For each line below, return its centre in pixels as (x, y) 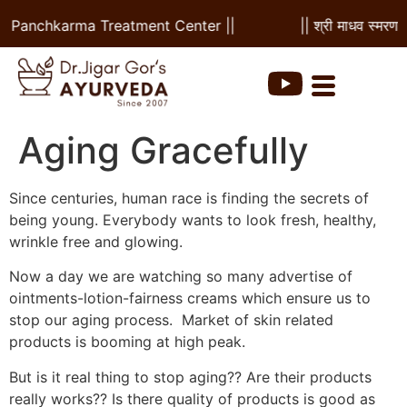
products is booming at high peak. (127, 342)
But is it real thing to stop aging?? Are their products (190, 377)
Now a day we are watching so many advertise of (181, 277)
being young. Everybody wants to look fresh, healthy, (193, 220)
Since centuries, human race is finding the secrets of (189, 198)
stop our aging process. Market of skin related (171, 320)
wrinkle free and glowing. (96, 242)
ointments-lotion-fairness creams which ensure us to (190, 298)
